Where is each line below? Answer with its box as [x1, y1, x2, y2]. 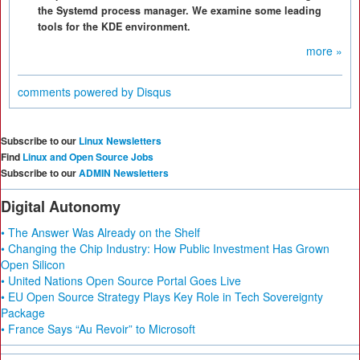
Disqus [137, 84, 171, 100]
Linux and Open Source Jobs [22, 149, 153, 164]
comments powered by [18, 84, 137, 100]
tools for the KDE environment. [38, 19, 190, 34]
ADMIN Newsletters [79, 166, 169, 180]
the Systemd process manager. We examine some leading [38, 3, 321, 18]
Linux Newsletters [79, 133, 162, 148]
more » [306, 43, 342, 59]
